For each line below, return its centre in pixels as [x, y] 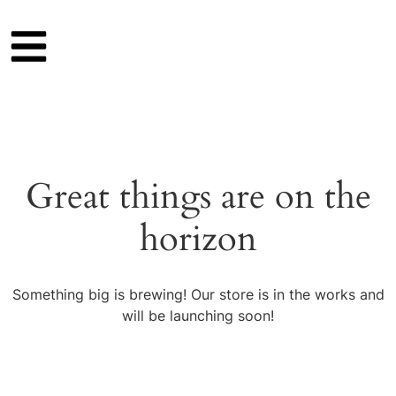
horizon [198, 239]
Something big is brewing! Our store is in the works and [198, 294]
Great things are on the [198, 196]
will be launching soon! [198, 315]
